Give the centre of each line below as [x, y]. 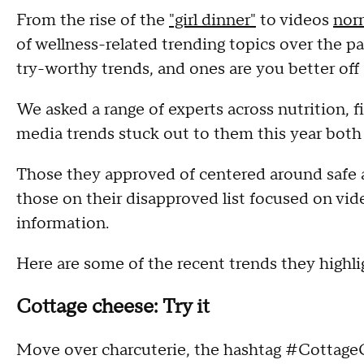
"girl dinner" [212, 20]
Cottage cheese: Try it [113, 307]
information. [65, 223]
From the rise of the [93, 20]
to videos [295, 20]
